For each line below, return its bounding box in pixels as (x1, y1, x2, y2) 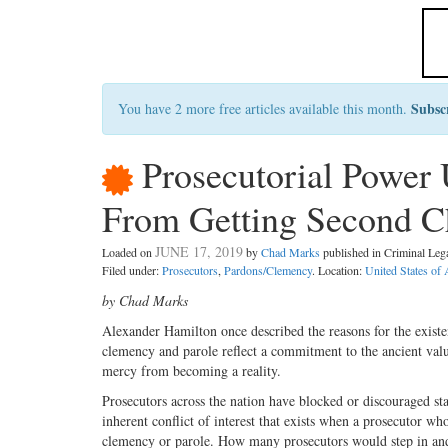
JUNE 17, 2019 (155, 242, 243, 262)
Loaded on (102, 244, 155, 261)
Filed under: (102, 262, 162, 279)
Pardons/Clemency (224, 262, 312, 279)
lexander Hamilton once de (112, 321, 264, 341)
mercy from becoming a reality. (102, 361, 281, 381)
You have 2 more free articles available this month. (118, 99, 411, 118)
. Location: (312, 262, 365, 279)
